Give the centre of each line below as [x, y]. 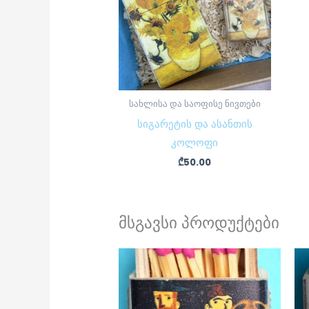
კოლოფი [195, 142]
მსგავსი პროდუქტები [199, 223]
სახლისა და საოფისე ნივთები [195, 104]
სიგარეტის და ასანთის [195, 123]
